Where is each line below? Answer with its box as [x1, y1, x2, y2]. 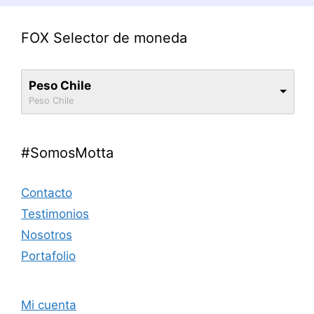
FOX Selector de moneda [21, 29, 187, 46]
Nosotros [21, 227, 72, 242]
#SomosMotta [21, 144, 114, 161]
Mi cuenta [21, 297, 76, 312]
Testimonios [21, 206, 89, 221]
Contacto [21, 185, 72, 200]
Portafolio [21, 248, 76, 263]
